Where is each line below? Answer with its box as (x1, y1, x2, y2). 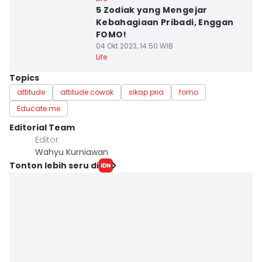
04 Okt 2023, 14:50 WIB (95, 41, 173, 51)
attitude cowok (60, 87, 113, 97)
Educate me (17, 104, 60, 113)
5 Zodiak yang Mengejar (95, 4, 208, 16)
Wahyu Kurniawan (35, 146, 108, 158)
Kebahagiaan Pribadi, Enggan (95, 16, 234, 28)
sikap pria (129, 87, 164, 97)
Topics (9, 72, 39, 84)
